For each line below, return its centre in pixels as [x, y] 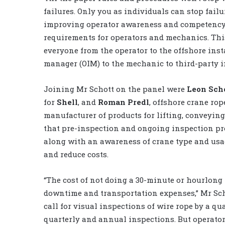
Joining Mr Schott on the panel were [115, 89]
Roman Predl [124, 102]
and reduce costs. [76, 154]
